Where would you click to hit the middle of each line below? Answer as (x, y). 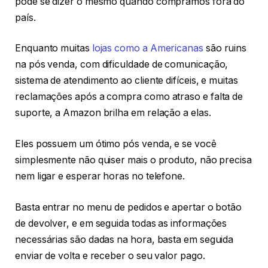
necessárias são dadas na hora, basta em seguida (124, 239)
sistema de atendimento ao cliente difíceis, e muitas (127, 81)
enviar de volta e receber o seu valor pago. (110, 255)
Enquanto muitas (54, 48)
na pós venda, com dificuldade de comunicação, (122, 65)
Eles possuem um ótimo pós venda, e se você (116, 144)
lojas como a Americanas (147, 48)
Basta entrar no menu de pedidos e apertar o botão (129, 207)
